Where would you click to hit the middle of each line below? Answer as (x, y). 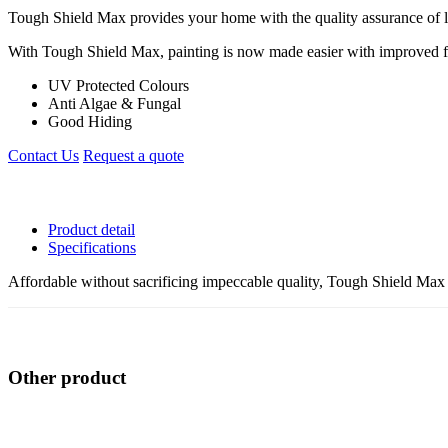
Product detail (91, 229)
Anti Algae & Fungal (114, 103)
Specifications (92, 247)
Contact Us (43, 155)
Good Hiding (90, 121)
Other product (67, 377)
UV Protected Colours (118, 85)
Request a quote (133, 155)
